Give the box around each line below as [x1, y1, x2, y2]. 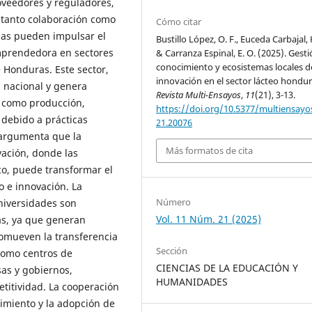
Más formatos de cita [166, 144, 253, 157]
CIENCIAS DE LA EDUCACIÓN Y [156, 260, 299, 274]
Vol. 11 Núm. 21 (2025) [156, 212, 262, 226]
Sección [156, 244, 188, 257]
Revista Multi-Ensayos [156, 88, 242, 102]
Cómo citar [156, 15, 202, 29]
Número [156, 195, 192, 208]
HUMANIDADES [156, 274, 228, 288]
